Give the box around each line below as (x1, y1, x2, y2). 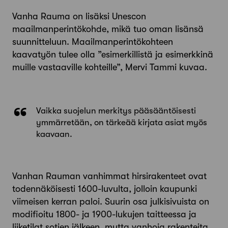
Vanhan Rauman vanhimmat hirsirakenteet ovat (12, 170, 207, 181)
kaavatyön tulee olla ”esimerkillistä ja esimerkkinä (12, 49, 213, 60)
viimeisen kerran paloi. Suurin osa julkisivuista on (12, 196, 209, 207)
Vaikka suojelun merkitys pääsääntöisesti (36, 105, 196, 116)
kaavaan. (36, 129, 72, 139)
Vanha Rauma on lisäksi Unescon (12, 11, 146, 21)
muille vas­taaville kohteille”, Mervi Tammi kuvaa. (12, 62, 207, 72)
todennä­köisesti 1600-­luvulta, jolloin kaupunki (12, 183, 197, 194)
